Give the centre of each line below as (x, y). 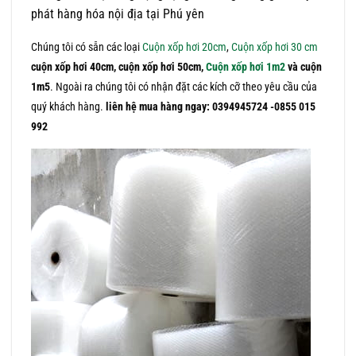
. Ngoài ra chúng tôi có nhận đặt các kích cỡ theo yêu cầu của (184, 87)
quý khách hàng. (68, 106)
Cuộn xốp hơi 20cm (184, 47)
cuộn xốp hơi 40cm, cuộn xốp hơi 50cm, (118, 67)
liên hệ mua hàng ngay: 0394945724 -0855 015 (211, 106)
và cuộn (304, 67)
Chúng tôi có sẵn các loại (87, 47)
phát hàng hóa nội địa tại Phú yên (118, 14)
